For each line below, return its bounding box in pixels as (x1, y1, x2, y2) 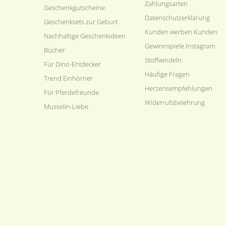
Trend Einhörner (44, 74, 93, 83)
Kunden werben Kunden (145, 27, 217, 36)
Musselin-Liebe (44, 102, 88, 111)
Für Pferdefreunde (44, 88, 99, 97)
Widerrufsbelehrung (145, 98, 205, 107)
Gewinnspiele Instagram (145, 41, 215, 50)
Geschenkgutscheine (44, 3, 105, 12)
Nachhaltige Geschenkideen (44, 31, 126, 40)
